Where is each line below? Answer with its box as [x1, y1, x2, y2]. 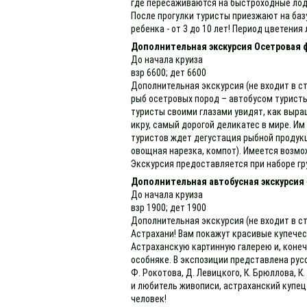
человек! [131, 293, 167, 304]
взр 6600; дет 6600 [131, 66, 207, 78]
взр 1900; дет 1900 [131, 201, 207, 213]
